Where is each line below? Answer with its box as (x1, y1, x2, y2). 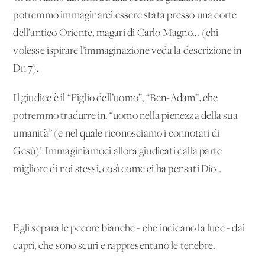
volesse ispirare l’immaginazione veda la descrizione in (13, 45, 242, 57)
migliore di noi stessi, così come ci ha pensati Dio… (13, 163, 222, 175)
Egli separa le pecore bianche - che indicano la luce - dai (13, 222, 245, 234)
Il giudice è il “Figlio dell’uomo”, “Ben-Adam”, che (13, 92, 218, 104)
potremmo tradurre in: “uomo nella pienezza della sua (13, 110, 238, 122)
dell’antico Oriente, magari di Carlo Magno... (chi (13, 27, 219, 39)
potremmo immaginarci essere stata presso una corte (13, 9, 237, 21)
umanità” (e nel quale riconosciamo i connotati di (13, 128, 220, 140)
